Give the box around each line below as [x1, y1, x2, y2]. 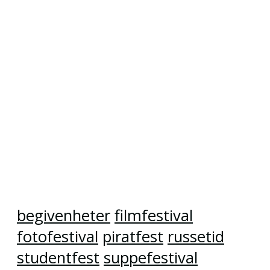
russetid [168, 226, 224, 248]
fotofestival [17, 226, 98, 248]
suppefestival [104, 247, 198, 269]
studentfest [17, 247, 99, 269]
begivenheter [17, 205, 110, 227]
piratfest [102, 226, 163, 248]
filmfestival [115, 205, 193, 227]
